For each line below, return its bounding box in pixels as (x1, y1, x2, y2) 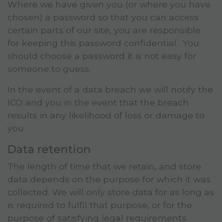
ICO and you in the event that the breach (7, 97, 189, 108)
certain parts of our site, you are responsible (7, 25, 201, 36)
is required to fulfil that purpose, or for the (7, 200, 192, 211)
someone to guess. (7, 63, 91, 74)
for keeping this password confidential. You (7, 38, 199, 49)
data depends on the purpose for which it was (7, 174, 211, 185)
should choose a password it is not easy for (7, 51, 196, 61)
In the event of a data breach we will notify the (7, 84, 213, 95)
